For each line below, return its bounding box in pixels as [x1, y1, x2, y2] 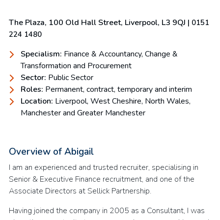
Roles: [21, 84, 43, 95]
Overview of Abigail [9, 145, 94, 158]
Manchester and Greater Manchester [21, 108, 147, 118]
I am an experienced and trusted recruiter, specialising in [9, 162, 198, 173]
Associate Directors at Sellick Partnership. [9, 186, 151, 196]
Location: [21, 96, 53, 107]
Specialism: [21, 49, 62, 59]
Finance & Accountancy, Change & [62, 49, 178, 59]
